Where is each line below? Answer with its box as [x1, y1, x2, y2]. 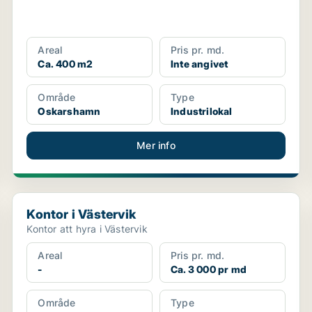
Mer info [136, 139, 175, 151]
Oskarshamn [38, 105, 101, 117]
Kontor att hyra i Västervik [26, 223, 148, 235]
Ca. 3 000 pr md [170, 263, 247, 275]
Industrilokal [170, 105, 233, 117]
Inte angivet [170, 58, 228, 70]
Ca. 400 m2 [38, 58, 93, 70]
